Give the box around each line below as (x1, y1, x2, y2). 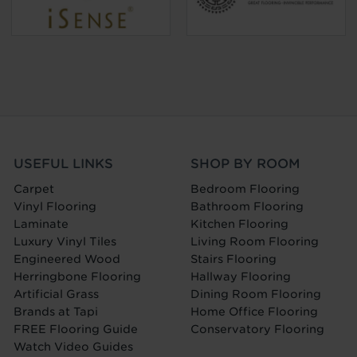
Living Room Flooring (190, 235, 319, 249)
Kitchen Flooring (190, 218, 288, 231)
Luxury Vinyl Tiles (14, 235, 117, 249)
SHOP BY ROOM (190, 156, 300, 172)
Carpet (14, 182, 55, 196)
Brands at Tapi (14, 305, 99, 319)
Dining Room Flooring (190, 288, 321, 301)
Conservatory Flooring (190, 323, 324, 336)
